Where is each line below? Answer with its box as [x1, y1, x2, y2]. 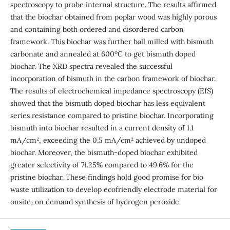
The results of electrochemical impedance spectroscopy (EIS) [10, 86, 213, 95]
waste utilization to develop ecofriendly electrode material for [10, 184, 217, 194]
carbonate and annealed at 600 [10, 49, 114, 59]
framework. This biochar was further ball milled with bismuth [10, 36, 214, 46]
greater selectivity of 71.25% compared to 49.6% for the [10, 160, 194, 169]
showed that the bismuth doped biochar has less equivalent [10, 98, 205, 108]
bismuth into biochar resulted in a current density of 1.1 [10, 123, 194, 132]
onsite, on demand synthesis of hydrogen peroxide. [10, 197, 181, 206]
